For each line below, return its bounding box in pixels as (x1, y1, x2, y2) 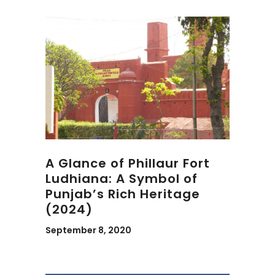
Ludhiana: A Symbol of (45, 170, 198, 188)
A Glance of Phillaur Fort (45, 155, 210, 172)
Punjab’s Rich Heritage (45, 185, 200, 203)
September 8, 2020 (45, 224, 131, 237)
